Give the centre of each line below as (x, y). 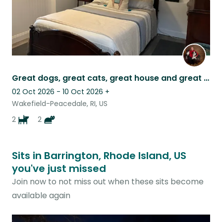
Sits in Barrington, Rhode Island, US (99, 156)
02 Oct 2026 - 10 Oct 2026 (57, 92)
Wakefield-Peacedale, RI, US (60, 104)
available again (41, 196)
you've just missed (59, 169)
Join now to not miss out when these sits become (108, 182)
